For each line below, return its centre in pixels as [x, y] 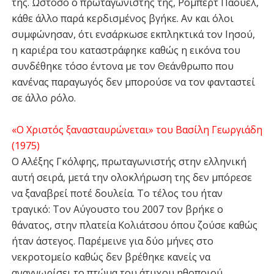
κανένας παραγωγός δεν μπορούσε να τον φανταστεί [133, 82]
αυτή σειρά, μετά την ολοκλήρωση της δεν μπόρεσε [131, 177]
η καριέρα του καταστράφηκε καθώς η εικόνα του [126, 50]
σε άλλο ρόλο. [43, 98]
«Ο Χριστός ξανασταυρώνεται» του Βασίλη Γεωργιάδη [137, 130]
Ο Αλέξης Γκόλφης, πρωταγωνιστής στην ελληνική [129, 161]
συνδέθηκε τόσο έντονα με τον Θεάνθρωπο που [122, 66]
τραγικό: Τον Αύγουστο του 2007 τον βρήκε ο [117, 209]
